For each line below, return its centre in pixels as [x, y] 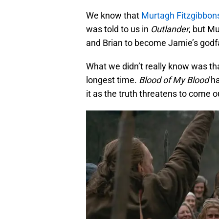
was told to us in [118, 29]
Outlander [170, 29]
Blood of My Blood [175, 80]
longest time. [112, 80]
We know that [114, 16]
